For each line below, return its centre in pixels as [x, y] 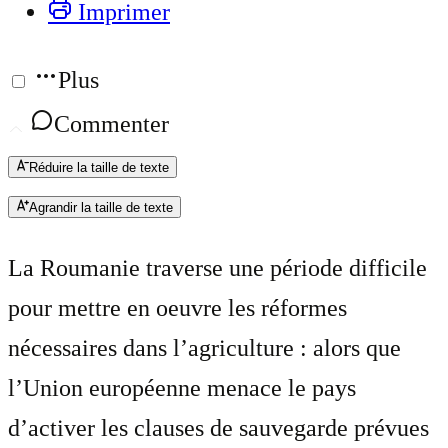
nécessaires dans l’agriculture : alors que [204, 348]
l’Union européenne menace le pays [182, 388]
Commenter [111, 124]
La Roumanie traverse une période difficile [217, 268]
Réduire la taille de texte [99, 168]
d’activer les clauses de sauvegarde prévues [218, 428]
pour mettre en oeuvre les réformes [177, 308]
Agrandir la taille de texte [101, 208]
